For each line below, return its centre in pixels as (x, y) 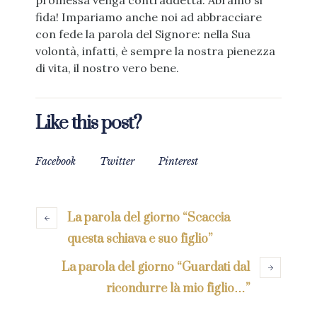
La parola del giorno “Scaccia (149, 218)
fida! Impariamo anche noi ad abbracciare (149, 17)
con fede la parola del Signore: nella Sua (143, 34)
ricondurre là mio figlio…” (178, 289)
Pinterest (178, 162)
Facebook (56, 162)
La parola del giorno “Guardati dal (156, 268)
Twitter (117, 162)
